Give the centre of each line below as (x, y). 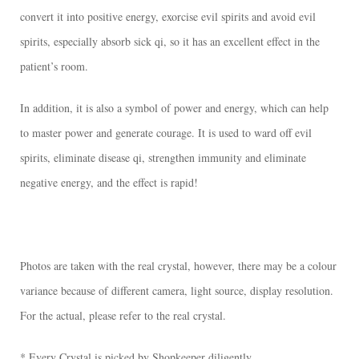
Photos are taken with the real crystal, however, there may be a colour (178, 266)
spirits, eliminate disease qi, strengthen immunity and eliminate (163, 158)
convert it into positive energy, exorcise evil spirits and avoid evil (168, 17)
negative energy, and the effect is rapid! (109, 183)
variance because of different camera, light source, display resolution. (179, 291)
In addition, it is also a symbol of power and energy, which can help (174, 108)
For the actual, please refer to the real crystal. (123, 316)
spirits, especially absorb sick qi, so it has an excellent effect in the (170, 42)
